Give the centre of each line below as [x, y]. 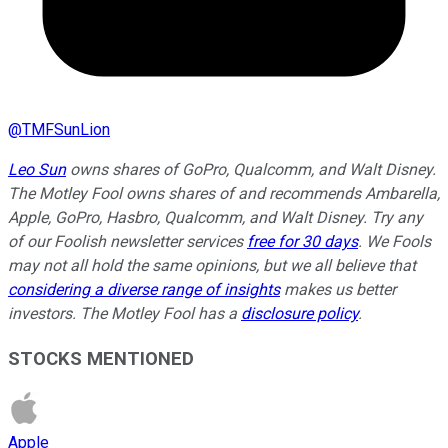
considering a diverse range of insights [144, 290]
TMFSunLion [66, 130]
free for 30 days [302, 242]
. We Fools [394, 242]
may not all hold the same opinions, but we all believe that [212, 266]
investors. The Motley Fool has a [124, 314]
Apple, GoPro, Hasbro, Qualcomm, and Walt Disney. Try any [215, 218]
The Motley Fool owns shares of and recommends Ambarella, [224, 194]
